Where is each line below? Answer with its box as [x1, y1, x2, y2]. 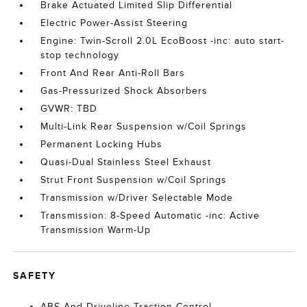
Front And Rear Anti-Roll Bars [40, 68, 186, 78]
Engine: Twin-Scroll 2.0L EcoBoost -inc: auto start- [40, 36, 285, 46]
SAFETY [13, 270, 57, 281]
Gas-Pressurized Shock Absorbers [40, 86, 208, 96]
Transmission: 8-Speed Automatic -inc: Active [40, 210, 260, 221]
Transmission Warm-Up [40, 225, 151, 235]
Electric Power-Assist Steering [40, 18, 188, 28]
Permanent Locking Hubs [40, 139, 163, 149]
